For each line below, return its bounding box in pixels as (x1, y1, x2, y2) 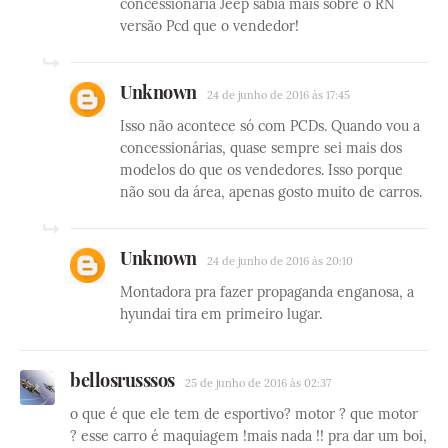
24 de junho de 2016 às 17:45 (206, 88, 350, 103)
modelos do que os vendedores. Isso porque (120, 161, 403, 180)
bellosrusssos (70, 368, 175, 393)
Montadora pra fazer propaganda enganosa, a (120, 283, 414, 302)
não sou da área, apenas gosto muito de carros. (120, 183, 422, 202)
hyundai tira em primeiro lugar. (120, 305, 322, 324)
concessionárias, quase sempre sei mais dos (120, 139, 402, 158)
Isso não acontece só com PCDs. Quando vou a (120, 117, 420, 136)
